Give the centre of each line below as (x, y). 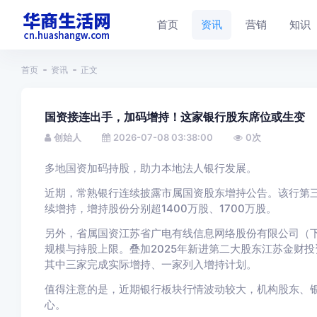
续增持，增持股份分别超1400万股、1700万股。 (160, 208)
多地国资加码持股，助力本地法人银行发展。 (150, 168)
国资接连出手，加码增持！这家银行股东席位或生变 (174, 117)
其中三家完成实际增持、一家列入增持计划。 (150, 264)
